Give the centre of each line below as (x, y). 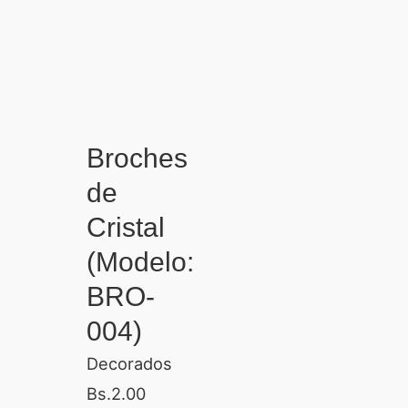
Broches (137, 158)
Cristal (125, 227)
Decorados (129, 363)
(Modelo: (140, 261)
